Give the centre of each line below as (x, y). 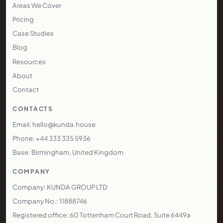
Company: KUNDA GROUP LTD (60, 187)
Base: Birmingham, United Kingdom (68, 152)
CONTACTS (33, 109)
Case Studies (33, 33)
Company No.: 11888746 (50, 201)
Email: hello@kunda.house (54, 124)
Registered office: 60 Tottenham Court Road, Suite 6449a (102, 215)
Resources (29, 61)
